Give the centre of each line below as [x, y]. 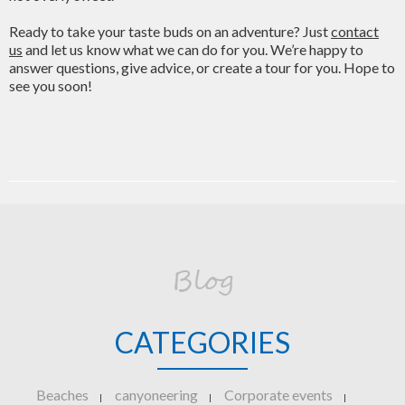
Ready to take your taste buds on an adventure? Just [170, 31]
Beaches [62, 395]
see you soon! [51, 85]
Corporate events [278, 395]
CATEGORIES [202, 342]
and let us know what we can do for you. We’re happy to [193, 49]
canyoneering [156, 395]
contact [355, 31]
